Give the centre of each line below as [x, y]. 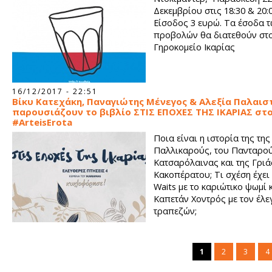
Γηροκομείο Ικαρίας [194, 47]
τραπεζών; [175, 211]
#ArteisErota [42, 122]
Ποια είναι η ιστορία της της [212, 138]
